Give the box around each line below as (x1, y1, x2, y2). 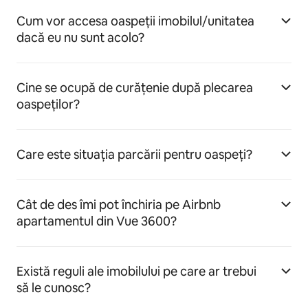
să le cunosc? (16, 280, 91, 296)
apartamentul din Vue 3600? (16, 213, 177, 229)
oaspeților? (16, 96, 80, 112)
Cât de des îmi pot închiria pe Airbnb (16, 197, 221, 212)
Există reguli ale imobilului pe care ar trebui (16, 263, 256, 279)
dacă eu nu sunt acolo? (16, 30, 144, 45)
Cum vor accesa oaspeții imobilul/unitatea (16, 13, 254, 29)
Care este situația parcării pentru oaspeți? (16, 146, 252, 162)
